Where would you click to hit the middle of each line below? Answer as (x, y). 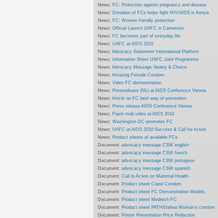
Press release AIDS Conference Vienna (152, 106)
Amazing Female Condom (138, 74)
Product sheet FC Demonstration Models (163, 191)
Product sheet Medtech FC (149, 199)
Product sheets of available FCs (145, 137)
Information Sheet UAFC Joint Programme (156, 59)
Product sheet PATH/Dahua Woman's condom (169, 207)
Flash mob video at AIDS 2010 (144, 113)
